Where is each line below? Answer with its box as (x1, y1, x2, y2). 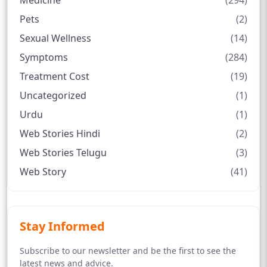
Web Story (20, 165, 66, 179)
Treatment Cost (20, 70, 89, 83)
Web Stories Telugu (20, 146, 107, 160)
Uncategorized (20, 89, 86, 103)
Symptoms (20, 51, 68, 64)
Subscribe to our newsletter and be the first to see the (20, 245, 236, 257)
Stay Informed (20, 218, 105, 235)
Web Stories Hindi (20, 127, 100, 141)
